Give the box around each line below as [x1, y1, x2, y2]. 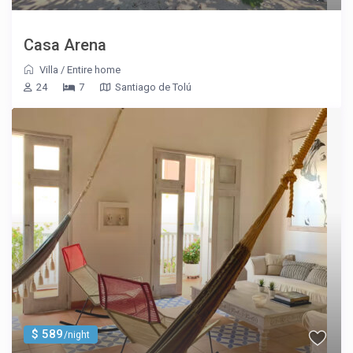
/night [61, 329, 91, 341]
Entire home [67, 64, 121, 76]
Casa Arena [24, 35, 107, 55]
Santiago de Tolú [115, 81, 192, 94]
